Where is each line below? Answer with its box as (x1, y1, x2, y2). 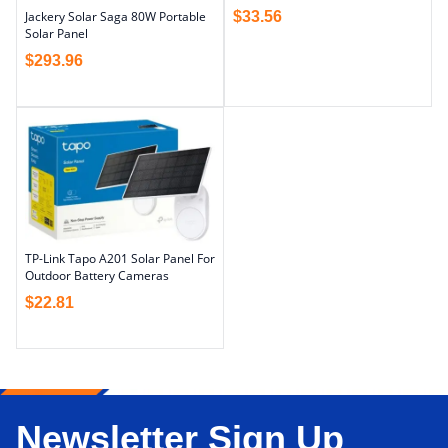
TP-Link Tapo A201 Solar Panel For (25, 249, 215, 267)
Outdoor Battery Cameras (25, 266, 169, 284)
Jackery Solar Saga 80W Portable (25, 8, 206, 26)
